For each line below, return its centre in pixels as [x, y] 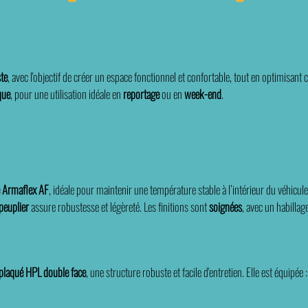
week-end [203, 94]
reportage [141, 94]
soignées [225, 207]
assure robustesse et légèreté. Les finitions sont [119, 207]
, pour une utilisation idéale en [67, 94]
